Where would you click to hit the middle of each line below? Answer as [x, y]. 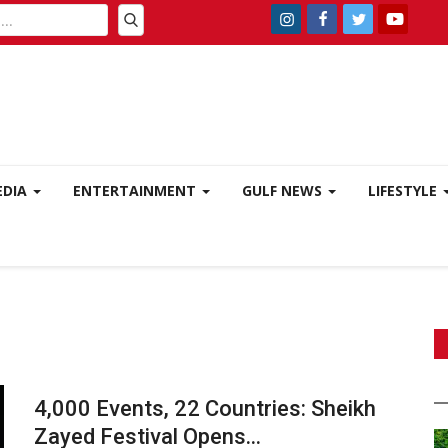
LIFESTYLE [404, 190]
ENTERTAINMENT [136, 190]
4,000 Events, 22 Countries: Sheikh [204, 408]
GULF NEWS [284, 190]
